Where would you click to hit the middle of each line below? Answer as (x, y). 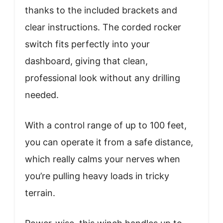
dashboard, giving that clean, (86, 61)
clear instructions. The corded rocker (103, 27)
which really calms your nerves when (103, 159)
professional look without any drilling (103, 78)
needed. (42, 95)
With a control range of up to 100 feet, (106, 125)
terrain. (40, 193)
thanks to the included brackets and (101, 10)
